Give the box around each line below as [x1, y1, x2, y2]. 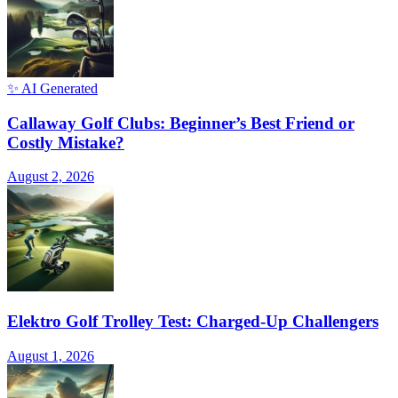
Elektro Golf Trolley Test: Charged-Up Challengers [7, 312, 378, 331]
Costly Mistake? [7, 132, 124, 152]
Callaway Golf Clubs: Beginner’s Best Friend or [7, 113, 354, 132]
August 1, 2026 [7, 347, 94, 363]
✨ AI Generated [7, 80, 98, 96]
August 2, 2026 [7, 169, 94, 185]
